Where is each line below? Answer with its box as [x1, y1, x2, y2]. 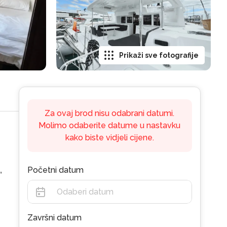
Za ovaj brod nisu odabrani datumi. [45, 108, 175, 118]
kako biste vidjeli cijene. [65, 133, 154, 142]
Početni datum [27, 165, 84, 175]
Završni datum [27, 213, 82, 222]
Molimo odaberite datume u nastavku [39, 121, 181, 130]
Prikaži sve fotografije [119, 51, 199, 59]
